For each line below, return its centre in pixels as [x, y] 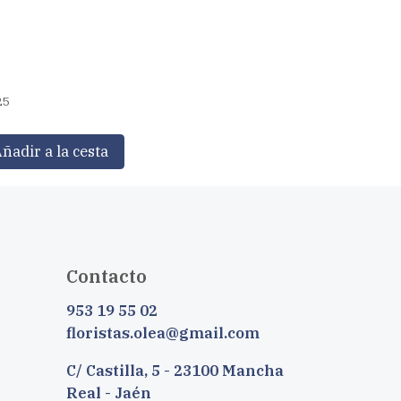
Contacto [106, 277]
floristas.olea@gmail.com [162, 333]
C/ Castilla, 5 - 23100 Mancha [175, 370]
